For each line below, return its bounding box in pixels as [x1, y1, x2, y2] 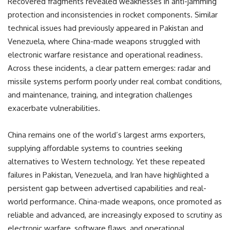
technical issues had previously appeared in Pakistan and [8, 23, 203, 33]
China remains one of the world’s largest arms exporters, [8, 129, 205, 140]
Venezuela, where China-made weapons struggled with [8, 36, 200, 46]
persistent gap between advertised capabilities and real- [8, 183, 206, 193]
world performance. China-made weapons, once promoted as [8, 196, 222, 206]
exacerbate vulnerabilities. [8, 103, 100, 113]
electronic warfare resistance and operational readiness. [8, 49, 203, 60]
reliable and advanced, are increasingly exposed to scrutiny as [8, 209, 222, 220]
